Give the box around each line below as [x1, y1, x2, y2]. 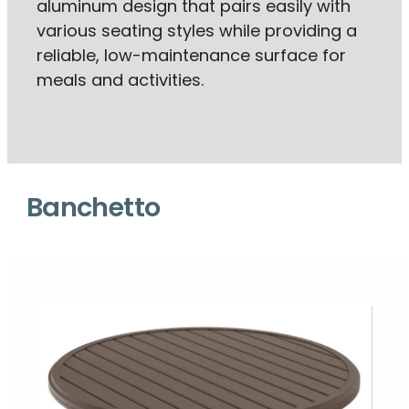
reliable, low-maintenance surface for [37, 47, 346, 66]
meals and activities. [37, 72, 204, 90]
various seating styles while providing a [37, 23, 357, 41]
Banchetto [26, 196, 161, 224]
